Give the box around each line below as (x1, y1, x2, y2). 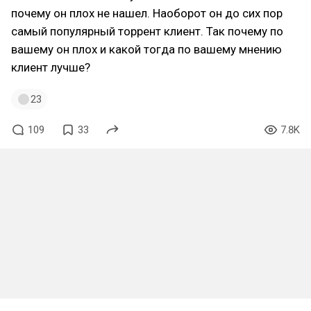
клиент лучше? (11, 60, 90, 74)
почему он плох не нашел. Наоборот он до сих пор (11, 6, 283, 20)
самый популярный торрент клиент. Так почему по (11, 24, 283, 38)
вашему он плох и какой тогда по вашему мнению (11, 42, 282, 56)
